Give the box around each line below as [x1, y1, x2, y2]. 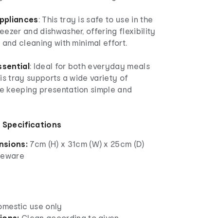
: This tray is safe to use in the [38, 15, 153, 24]
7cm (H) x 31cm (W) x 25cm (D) [30, 139, 145, 149]
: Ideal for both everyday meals [30, 61, 150, 71]
